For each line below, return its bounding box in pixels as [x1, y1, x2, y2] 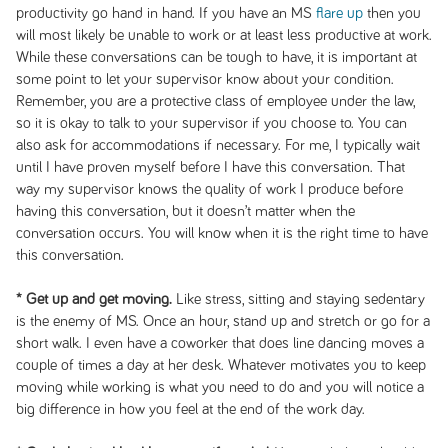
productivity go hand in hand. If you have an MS [15, 5, 316, 21]
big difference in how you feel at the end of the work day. [15, 401, 365, 417]
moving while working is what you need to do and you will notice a [15, 379, 424, 395]
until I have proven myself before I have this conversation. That [15, 159, 405, 175]
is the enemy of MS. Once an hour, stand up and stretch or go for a [15, 313, 430, 329]
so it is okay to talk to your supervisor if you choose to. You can [15, 115, 407, 131]
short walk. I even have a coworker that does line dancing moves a [15, 335, 424, 351]
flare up [315, 5, 363, 21]
